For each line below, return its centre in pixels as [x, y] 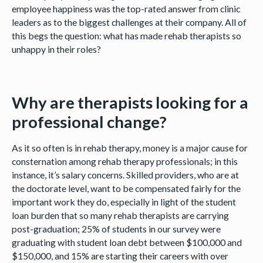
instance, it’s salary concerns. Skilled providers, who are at [125, 174]
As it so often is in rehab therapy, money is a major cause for [129, 147]
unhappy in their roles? [57, 49]
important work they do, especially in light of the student [124, 201]
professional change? [90, 122]
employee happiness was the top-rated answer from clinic [126, 9]
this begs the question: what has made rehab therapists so [126, 36]
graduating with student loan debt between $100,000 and [127, 242]
